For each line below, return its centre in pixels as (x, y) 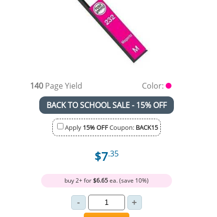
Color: (154, 85)
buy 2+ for (78, 180)
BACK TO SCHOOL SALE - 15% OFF (106, 105)
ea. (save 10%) (128, 180)
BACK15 (147, 127)
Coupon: (122, 127)
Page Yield (63, 85)
